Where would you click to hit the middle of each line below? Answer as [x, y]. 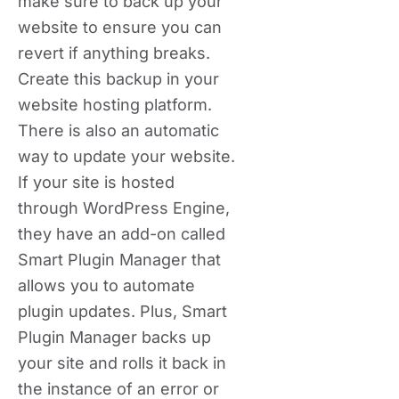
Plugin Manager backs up [114, 337]
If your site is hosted [96, 182]
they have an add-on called [122, 234]
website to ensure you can [120, 27]
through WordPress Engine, [124, 208]
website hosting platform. [115, 105]
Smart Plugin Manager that [119, 260]
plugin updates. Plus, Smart [122, 311]
